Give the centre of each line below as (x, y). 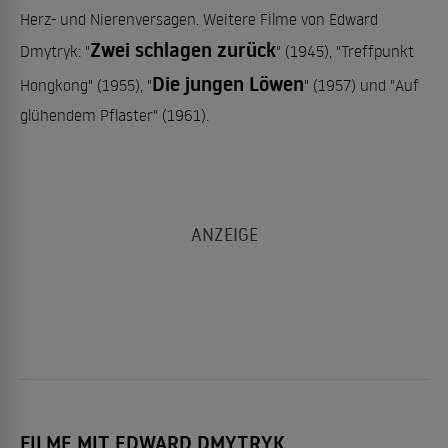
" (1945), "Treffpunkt (345, 51)
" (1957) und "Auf (361, 85)
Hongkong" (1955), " (86, 85)
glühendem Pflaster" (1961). (114, 115)
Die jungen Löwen (228, 84)
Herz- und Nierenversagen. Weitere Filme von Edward (199, 19)
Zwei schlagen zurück (183, 50)
